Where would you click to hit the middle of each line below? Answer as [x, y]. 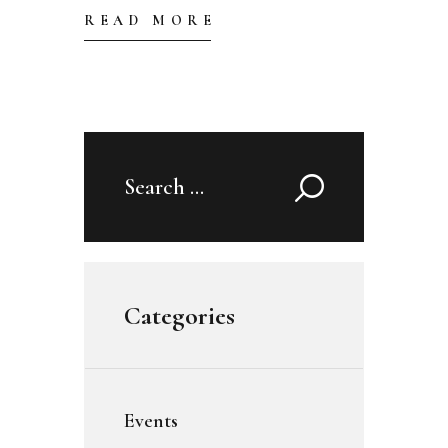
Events [151, 421]
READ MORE [150, 21]
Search [152, 183]
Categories [179, 315]
